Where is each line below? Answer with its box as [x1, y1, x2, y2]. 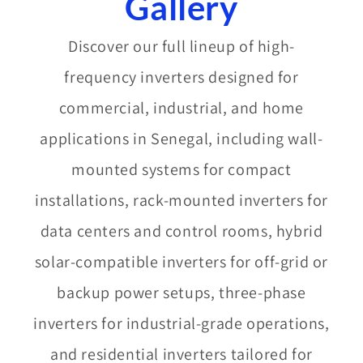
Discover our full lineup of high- [68, 35, 295, 57]
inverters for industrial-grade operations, [33, 312, 330, 334]
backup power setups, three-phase [57, 281, 306, 303]
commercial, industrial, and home [58, 96, 305, 118]
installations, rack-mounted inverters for [35, 189, 328, 211]
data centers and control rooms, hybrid [40, 220, 323, 241]
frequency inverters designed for [64, 66, 299, 88]
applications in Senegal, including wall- [40, 127, 323, 149]
